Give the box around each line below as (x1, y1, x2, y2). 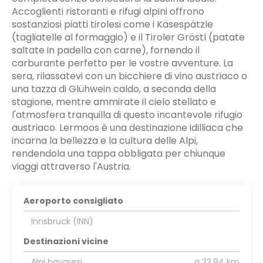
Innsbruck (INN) (31, 215, 93, 227)
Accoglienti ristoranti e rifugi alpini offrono (12, 4, 204, 18)
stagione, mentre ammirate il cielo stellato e (12, 95, 216, 109)
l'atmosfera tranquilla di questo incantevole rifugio (12, 107, 242, 122)
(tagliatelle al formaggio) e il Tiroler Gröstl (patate (12, 30, 245, 44)
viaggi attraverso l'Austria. (12, 159, 131, 173)
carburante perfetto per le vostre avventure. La (12, 56, 233, 70)
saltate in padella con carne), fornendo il (12, 43, 200, 57)
